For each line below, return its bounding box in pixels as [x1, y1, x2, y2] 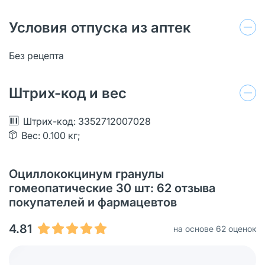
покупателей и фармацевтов [9, 195, 177, 209]
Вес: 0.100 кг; [21, 129, 80, 141]
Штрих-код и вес [9, 84, 127, 102]
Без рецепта [9, 49, 64, 62]
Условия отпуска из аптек [9, 18, 191, 36]
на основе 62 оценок [173, 223, 256, 234]
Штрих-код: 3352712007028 [23, 115, 151, 127]
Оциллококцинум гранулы [9, 166, 164, 181]
